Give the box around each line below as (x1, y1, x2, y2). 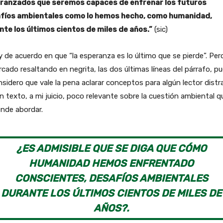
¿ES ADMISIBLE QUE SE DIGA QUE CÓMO (16, 142, 207, 154)
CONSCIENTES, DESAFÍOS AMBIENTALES (14, 172, 208, 184)
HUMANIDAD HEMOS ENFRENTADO (29, 157, 194, 169)
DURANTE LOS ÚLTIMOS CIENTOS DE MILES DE (1, 187, 222, 199)
